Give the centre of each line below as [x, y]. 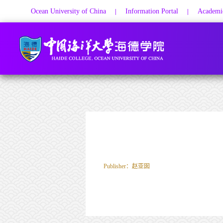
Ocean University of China [68, 11]
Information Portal [152, 11]
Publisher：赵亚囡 [127, 166]
